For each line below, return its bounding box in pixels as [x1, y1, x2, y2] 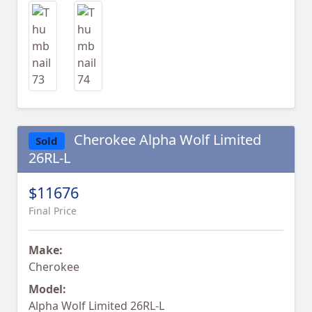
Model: [29, 281, 66, 297]
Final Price [29, 204, 77, 218]
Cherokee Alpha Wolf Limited [70, 130, 261, 149]
